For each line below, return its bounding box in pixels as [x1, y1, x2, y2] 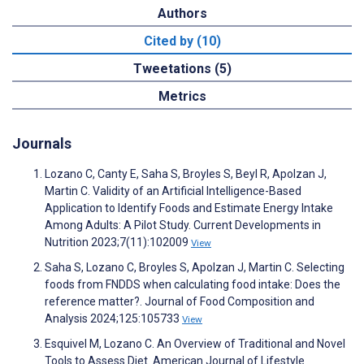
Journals [12, 135, 71, 153]
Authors [157, 6, 207, 22]
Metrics [158, 89, 206, 105]
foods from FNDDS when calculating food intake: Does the [45, 278, 340, 292]
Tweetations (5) [132, 61, 232, 77]
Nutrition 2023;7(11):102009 [45, 236, 191, 249]
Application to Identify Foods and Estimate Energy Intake [45, 201, 333, 215]
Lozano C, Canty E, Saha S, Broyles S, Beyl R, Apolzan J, [45, 167, 327, 181]
